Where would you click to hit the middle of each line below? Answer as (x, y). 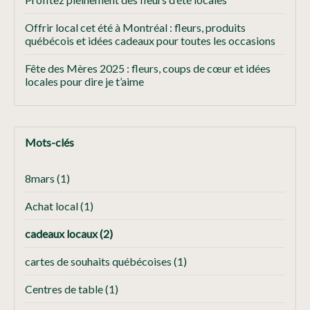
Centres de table (65, 289)
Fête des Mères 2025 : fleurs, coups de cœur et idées (148, 69)
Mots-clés (49, 143)
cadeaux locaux (62, 234)
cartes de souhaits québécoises (99, 262)
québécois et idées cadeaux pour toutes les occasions (150, 41)
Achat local (53, 206)
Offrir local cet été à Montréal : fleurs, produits (135, 28)
